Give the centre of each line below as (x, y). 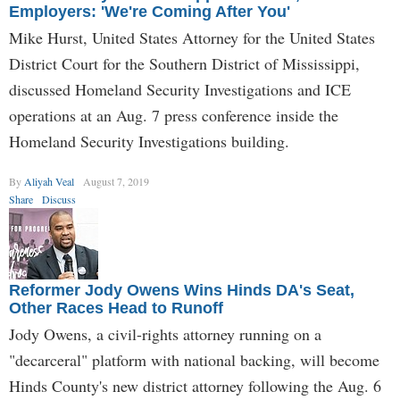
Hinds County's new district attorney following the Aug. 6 (195, 386)
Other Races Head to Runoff (116, 308)
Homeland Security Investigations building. (149, 141)
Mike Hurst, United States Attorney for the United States (192, 37)
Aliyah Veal (49, 181)
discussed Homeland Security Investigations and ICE (180, 89)
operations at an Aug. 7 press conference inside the (174, 115)
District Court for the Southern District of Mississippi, (184, 63)
